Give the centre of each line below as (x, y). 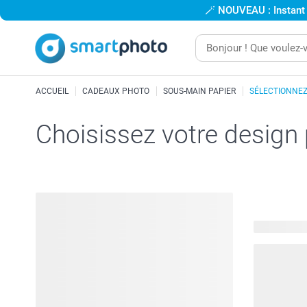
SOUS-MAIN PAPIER (199, 91)
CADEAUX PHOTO (116, 91)
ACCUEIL (52, 91)
